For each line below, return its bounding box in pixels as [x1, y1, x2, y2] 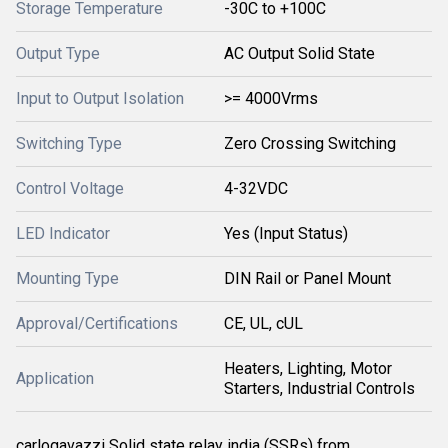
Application [16, 369, 94, 388]
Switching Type [16, 134, 122, 153]
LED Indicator [16, 224, 110, 243]
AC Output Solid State [224, 44, 375, 63]
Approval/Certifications [16, 314, 178, 333]
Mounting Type [16, 269, 119, 288]
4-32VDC [224, 179, 288, 198]
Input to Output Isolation [16, 89, 184, 108]
